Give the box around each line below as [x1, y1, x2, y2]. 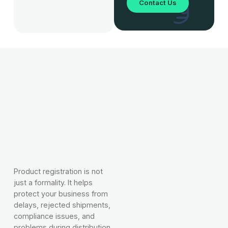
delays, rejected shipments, [13, 201, 110, 210]
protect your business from [13, 189, 108, 198]
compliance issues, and [13, 212, 95, 221]
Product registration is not [13, 167, 103, 176]
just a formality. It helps [13, 178, 93, 187]
